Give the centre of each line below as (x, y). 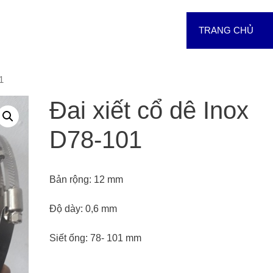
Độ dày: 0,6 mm (83, 208)
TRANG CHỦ (226, 30)
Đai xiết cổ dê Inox (149, 110)
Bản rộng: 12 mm (87, 179)
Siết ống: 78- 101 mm (96, 238)
